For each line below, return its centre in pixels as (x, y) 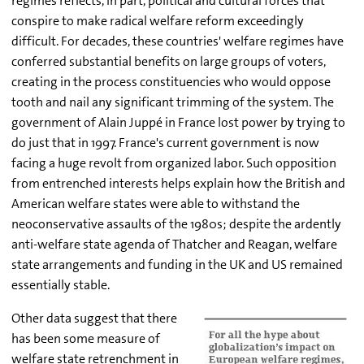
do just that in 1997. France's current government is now (165, 142)
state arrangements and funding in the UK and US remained (177, 264)
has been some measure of (86, 338)
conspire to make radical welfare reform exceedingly (158, 20)
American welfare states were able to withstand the (156, 203)
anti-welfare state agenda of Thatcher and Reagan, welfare (174, 244)
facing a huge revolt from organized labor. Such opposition (174, 162)
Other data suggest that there (94, 318)
